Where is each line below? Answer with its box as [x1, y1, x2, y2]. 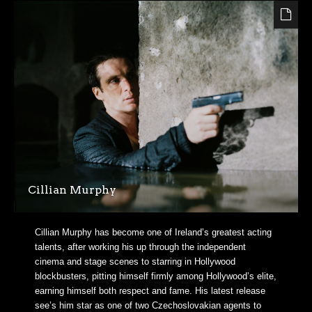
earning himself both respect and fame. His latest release [35, 285, 265, 296]
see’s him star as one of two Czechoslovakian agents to [35, 299, 261, 311]
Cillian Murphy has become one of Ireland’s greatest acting [35, 226, 272, 237]
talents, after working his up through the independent [35, 241, 246, 252]
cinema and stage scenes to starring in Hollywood [35, 256, 235, 267]
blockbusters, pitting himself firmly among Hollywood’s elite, [35, 270, 276, 281]
